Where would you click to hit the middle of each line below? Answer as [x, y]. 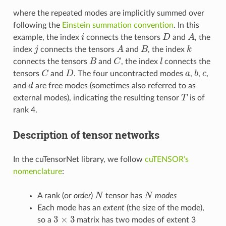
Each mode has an [70, 208]
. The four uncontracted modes [129, 73]
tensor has [124, 195]
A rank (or [55, 195]
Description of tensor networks [86, 134]
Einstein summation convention [118, 25]
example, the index [47, 37]
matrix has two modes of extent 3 [135, 220]
